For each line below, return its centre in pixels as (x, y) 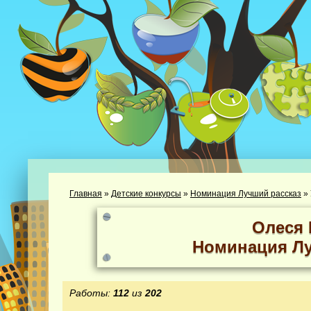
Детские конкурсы (146, 194)
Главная (86, 194)
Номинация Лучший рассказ (246, 194)
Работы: (91, 293)
